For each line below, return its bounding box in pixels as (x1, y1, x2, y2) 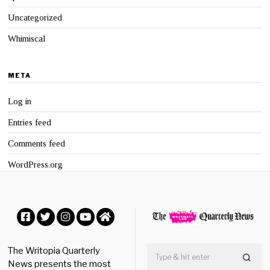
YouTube (85, 229, 128, 242)
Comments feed (8, 139, 66, 149)
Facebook (25, 229, 73, 242)
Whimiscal (8, 34, 46, 44)
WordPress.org (8, 160, 63, 170)
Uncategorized (8, 13, 63, 23)
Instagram (65, 229, 116, 242)
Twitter (45, 229, 83, 242)
